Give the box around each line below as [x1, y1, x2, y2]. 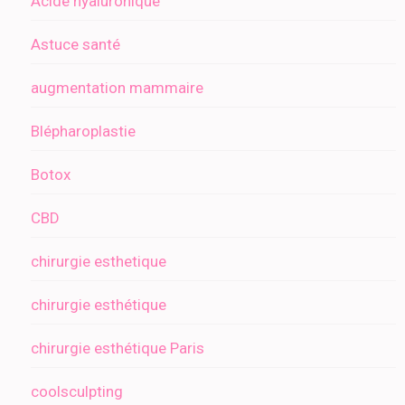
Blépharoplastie [31, 122, 136, 141]
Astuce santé [31, 35, 120, 54]
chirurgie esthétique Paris [31, 339, 204, 358]
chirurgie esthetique [31, 252, 166, 271]
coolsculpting [31, 382, 123, 401]
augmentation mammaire [31, 79, 203, 98]
